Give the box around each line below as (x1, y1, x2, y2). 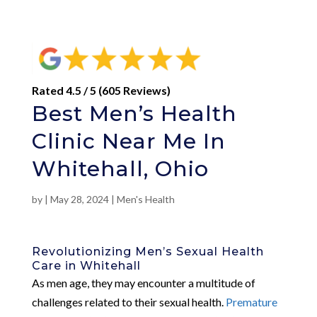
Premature (225, 294, 277, 309)
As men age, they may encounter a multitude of (31, 275, 255, 289)
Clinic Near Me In (31, 127, 226, 154)
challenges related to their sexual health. (31, 294, 226, 309)
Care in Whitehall (31, 258, 141, 272)
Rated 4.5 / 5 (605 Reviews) (31, 83, 171, 97)
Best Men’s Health (31, 100, 237, 127)
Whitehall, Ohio (31, 155, 209, 182)
